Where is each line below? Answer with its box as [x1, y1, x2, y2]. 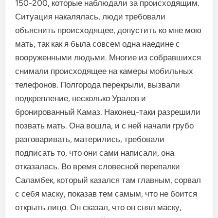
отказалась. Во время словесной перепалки [15, 162, 181, 171]
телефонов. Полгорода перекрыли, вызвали [15, 80, 181, 90]
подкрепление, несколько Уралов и [15, 93, 146, 103]
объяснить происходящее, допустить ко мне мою [15, 25, 202, 35]
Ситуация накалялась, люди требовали [15, 12, 166, 21]
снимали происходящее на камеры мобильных [15, 66, 194, 76]
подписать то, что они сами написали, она [15, 148, 175, 158]
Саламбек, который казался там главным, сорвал [15, 175, 201, 185]
